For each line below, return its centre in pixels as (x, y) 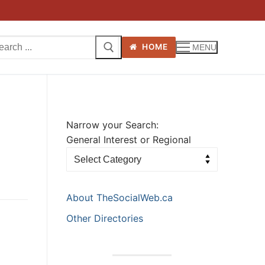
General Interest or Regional (129, 139)
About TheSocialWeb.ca (119, 198)
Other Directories (105, 219)
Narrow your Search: (112, 125)
